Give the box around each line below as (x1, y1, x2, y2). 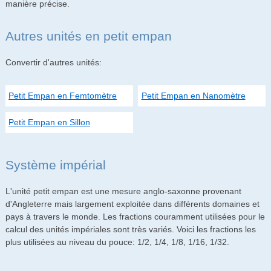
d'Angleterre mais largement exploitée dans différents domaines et (5, 199, 260, 209)
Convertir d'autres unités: (5, 57, 102, 68)
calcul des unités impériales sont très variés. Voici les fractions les (5, 224, 256, 235)
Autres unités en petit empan (5, 28, 172, 43)
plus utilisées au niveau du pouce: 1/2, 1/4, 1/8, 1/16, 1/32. (5, 237, 229, 247)
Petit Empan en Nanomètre (141, 91, 246, 101)
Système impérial (5, 157, 106, 172)
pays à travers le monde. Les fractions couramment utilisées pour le (5, 212, 265, 222)
